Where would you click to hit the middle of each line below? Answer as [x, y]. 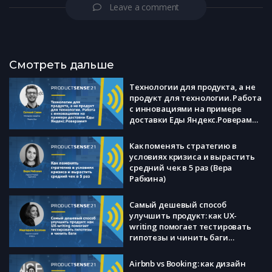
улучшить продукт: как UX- [183, 215]
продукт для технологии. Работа [195, 97]
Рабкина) [148, 178]
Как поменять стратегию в [183, 145]
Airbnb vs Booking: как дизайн [188, 263]
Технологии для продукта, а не [192, 87]
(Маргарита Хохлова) [172, 248]
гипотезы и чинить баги [179, 237]
